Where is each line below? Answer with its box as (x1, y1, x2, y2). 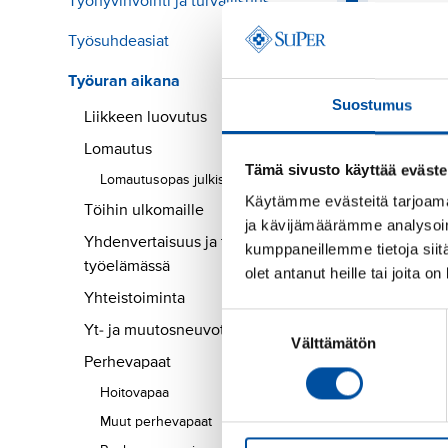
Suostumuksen (221, 311, 322, 329)
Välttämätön (291, 334, 377, 352)
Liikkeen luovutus (84, 107, 207, 128)
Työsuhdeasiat (68, 31, 169, 52)
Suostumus (331, 96, 413, 114)
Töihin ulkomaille (84, 200, 204, 221)
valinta (221, 335, 264, 353)
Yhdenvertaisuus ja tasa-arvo (84, 232, 284, 253)
